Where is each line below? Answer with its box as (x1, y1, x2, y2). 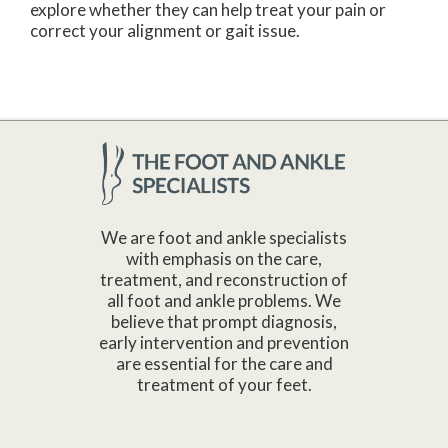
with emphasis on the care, (126, 248, 322, 270)
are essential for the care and (115, 353, 333, 375)
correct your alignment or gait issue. (30, 20, 300, 42)
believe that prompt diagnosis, (111, 311, 337, 333)
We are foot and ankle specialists (101, 227, 347, 249)
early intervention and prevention (99, 332, 349, 354)
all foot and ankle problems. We (107, 290, 341, 312)
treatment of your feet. (136, 374, 312, 396)
